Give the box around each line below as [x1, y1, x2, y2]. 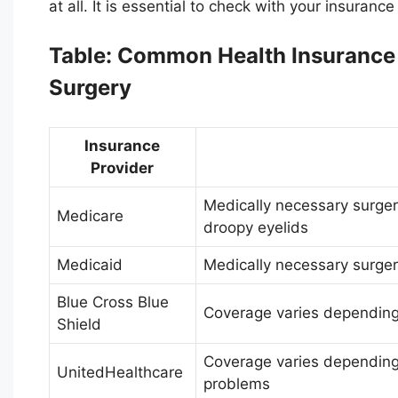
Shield [56, 314, 101, 333]
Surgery [48, 75, 131, 101]
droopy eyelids [203, 218, 308, 236]
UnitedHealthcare [56, 362, 183, 381]
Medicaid [56, 255, 123, 274]
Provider [91, 158, 154, 177]
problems [203, 374, 270, 393]
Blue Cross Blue [56, 292, 169, 311]
